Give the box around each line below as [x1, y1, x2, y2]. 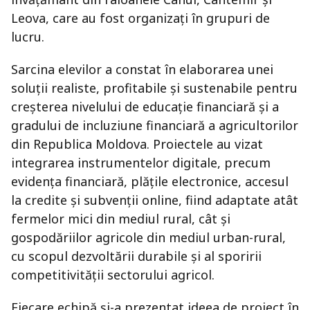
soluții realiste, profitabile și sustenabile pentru [11, 80, 298, 96]
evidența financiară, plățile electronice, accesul [11, 173, 289, 190]
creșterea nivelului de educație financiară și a [11, 98, 279, 115]
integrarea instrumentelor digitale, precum [11, 154, 271, 171]
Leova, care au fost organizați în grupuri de [11, 10, 270, 26]
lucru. [11, 28, 44, 45]
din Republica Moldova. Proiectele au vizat [11, 136, 263, 152]
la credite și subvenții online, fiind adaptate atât [11, 192, 298, 208]
